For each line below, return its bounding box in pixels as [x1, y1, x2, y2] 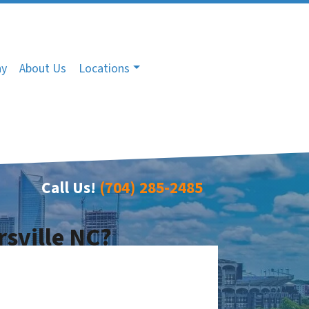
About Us [19, 60, 66, 77]
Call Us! [41, 177, 96, 200]
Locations [79, 60, 130, 77]
